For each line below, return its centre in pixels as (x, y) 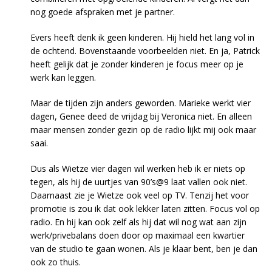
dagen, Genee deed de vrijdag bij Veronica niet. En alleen (141, 117)
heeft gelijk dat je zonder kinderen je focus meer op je (137, 64)
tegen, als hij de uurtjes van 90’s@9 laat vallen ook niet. (139, 182)
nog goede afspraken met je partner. (103, 12)
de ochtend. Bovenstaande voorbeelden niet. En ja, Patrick (145, 51)
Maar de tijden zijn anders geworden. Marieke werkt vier (141, 103)
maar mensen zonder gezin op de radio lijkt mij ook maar (143, 130)
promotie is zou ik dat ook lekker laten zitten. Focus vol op (145, 209)
